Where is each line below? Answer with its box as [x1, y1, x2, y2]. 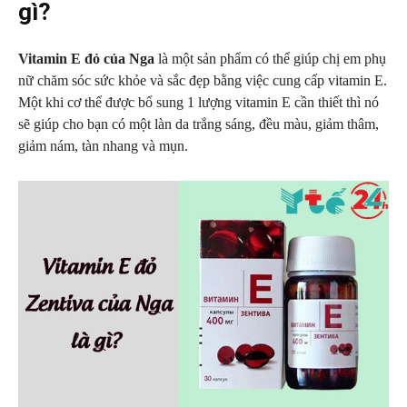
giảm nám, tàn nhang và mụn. [18, 138, 188, 154]
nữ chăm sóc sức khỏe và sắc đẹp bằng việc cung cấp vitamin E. [18, 73, 387, 88]
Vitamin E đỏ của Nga [18, 51, 154, 66]
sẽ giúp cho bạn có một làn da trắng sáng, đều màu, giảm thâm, [18, 116, 379, 132]
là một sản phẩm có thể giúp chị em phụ [154, 51, 386, 66]
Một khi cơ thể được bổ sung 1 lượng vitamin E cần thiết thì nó [18, 94, 379, 110]
